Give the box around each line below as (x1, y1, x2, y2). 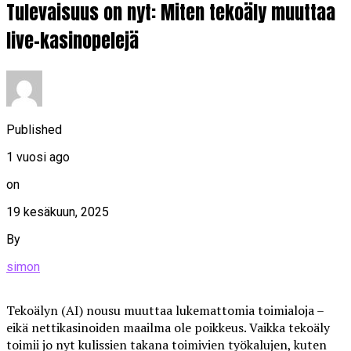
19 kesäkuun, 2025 (6, 204, 109, 219)
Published (6, 121, 62, 137)
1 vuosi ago (6, 149, 70, 165)
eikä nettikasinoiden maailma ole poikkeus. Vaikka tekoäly (6, 318, 330, 336)
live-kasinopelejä (6, 26, 139, 55)
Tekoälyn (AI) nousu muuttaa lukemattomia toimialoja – (6, 301, 324, 319)
